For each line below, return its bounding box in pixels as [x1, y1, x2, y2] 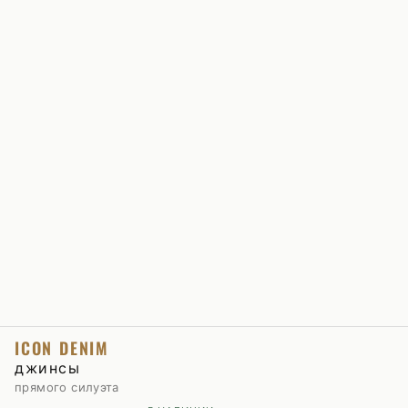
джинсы [15, 359, 81, 377]
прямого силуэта [15, 380, 119, 394]
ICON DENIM [15, 336, 109, 360]
